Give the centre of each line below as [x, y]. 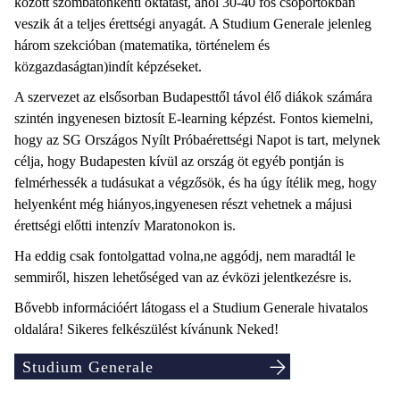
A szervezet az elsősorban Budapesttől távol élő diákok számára [193, 97]
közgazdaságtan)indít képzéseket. [108, 67]
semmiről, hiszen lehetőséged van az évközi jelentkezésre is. [183, 277]
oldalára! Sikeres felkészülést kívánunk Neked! [146, 329]
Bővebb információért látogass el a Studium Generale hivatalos [191, 308]
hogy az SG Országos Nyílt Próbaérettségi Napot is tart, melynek [197, 140]
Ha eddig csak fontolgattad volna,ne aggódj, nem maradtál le [185, 256]
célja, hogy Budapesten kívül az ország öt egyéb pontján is [179, 161]
